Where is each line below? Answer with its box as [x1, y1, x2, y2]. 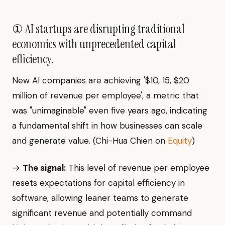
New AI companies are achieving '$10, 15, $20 [12, 75, 189, 86]
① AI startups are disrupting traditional [12, 21, 185, 37]
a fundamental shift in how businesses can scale [12, 120, 202, 132]
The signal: [23, 162, 66, 174]
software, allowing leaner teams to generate [12, 192, 188, 204]
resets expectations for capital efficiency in [12, 177, 185, 189]
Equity [168, 135, 192, 147]
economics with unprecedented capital [12, 36, 176, 52]
